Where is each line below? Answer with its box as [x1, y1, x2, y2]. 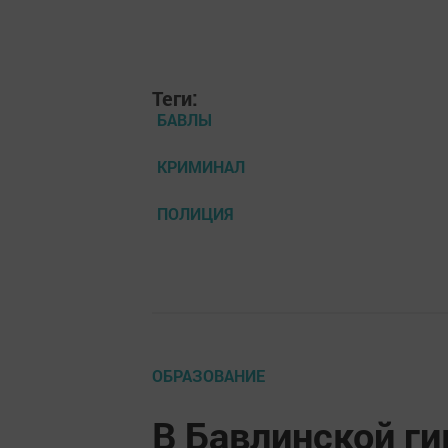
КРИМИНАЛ [157, 156, 245, 177]
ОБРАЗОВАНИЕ [152, 365, 265, 386]
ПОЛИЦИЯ [157, 203, 234, 224]
